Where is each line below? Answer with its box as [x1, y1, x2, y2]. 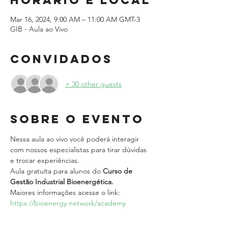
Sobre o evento [10, 112, 144, 126]
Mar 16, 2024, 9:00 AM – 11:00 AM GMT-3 [10, 15, 140, 24]
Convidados [10, 52, 112, 66]
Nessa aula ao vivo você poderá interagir [10, 134, 141, 144]
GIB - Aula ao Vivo [10, 24, 68, 34]
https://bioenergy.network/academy [10, 198, 126, 208]
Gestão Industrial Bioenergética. [10, 177, 113, 186]
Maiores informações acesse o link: [10, 188, 122, 197]
